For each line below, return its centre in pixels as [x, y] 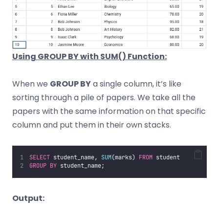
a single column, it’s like [136, 84]
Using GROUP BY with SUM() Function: [89, 57]
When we [31, 84]
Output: [28, 198]
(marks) [125, 158]
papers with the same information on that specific [109, 111]
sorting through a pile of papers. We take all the [104, 98]
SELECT [40, 158]
